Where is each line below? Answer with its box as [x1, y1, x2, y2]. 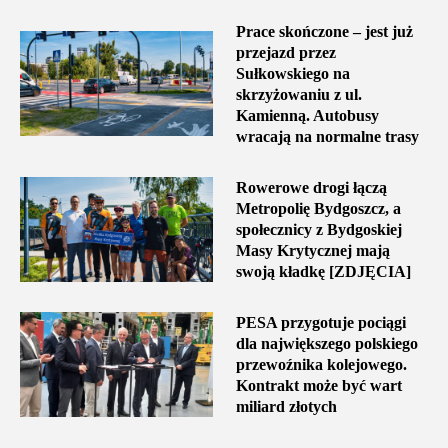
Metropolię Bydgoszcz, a [235, 199, 401, 217]
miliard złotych [235, 397, 337, 415]
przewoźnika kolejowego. [235, 355, 407, 373]
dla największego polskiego [235, 334, 418, 352]
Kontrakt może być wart [235, 376, 402, 394]
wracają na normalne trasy [235, 127, 419, 145]
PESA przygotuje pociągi [235, 313, 406, 331]
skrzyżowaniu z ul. [235, 85, 362, 103]
